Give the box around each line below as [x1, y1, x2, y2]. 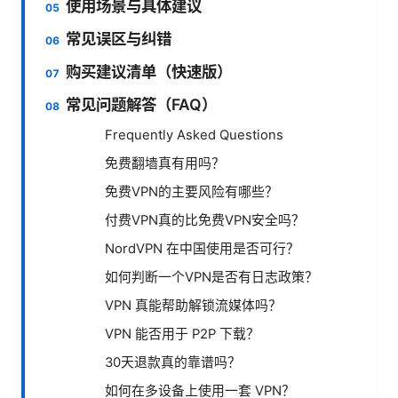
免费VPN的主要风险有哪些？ [105, 183, 278, 200]
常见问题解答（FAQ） [66, 94, 218, 114]
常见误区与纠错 [66, 28, 172, 48]
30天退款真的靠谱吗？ [105, 354, 241, 370]
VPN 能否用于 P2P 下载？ [105, 325, 259, 342]
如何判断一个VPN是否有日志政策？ [105, 268, 318, 285]
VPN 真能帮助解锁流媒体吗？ [105, 297, 282, 314]
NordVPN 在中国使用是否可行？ [105, 240, 299, 257]
